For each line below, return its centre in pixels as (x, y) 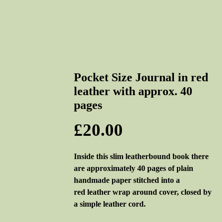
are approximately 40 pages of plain (134, 168)
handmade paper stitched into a (127, 180)
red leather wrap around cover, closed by (143, 192)
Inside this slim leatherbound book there (141, 156)
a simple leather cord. (110, 204)
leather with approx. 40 (133, 91)
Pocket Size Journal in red (141, 77)
